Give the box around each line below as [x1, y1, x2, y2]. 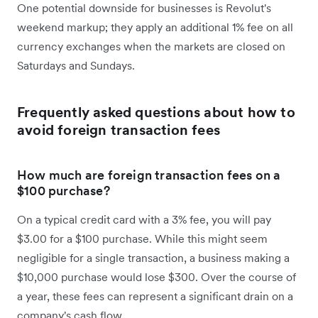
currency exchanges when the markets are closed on [17, 39, 285, 54]
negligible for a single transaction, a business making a [17, 251, 290, 265]
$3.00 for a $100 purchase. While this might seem [17, 231, 268, 246]
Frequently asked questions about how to [17, 103, 295, 122]
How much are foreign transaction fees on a [17, 167, 281, 184]
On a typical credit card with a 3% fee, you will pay [17, 212, 271, 227]
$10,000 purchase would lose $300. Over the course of [17, 270, 296, 285]
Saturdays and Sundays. [17, 58, 135, 73]
